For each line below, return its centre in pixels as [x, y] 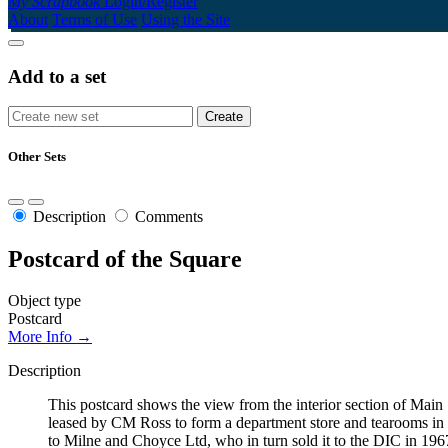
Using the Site [185, 19]
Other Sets [37, 157]
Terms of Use [94, 19]
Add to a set [57, 76]
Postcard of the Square [125, 258]
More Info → [50, 337]
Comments [169, 216]
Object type [44, 301]
